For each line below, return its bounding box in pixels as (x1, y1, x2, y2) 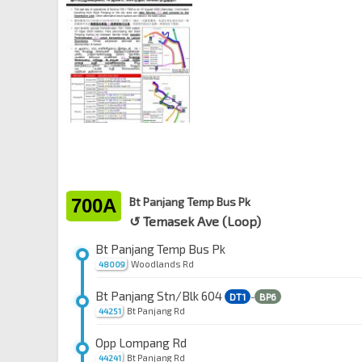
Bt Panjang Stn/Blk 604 (95, 288, 225, 304)
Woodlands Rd (131, 259, 194, 270)
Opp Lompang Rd (95, 335, 187, 351)
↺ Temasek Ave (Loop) (129, 213, 261, 229)
